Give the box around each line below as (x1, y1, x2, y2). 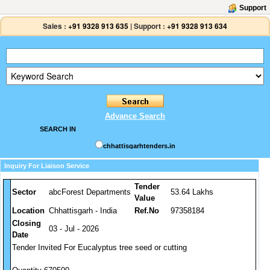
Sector (12, 187, 36, 196)
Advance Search (105, 111, 165, 121)
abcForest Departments (49, 187, 131, 196)
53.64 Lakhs (171, 187, 213, 196)
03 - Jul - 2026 (49, 224, 99, 233)
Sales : (43, 20, 66, 31)
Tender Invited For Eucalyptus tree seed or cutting (12, 243, 187, 252)
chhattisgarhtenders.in (102, 142, 175, 149)
